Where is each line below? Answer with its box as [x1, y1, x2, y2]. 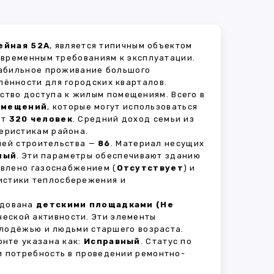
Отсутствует [116, 163, 183, 172]
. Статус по [140, 237, 193, 246]
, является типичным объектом [50, 41, 193, 50]
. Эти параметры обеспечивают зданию [17, 151, 201, 160]
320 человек [9, 114, 73, 124]
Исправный [84, 237, 141, 246]
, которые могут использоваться [47, 102, 198, 111]
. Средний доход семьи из [72, 114, 195, 124]
